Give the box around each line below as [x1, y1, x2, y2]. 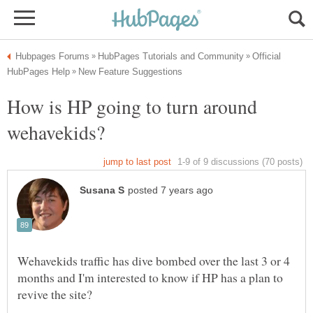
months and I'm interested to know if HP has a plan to [17, 269, 283, 286]
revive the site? [17, 286, 92, 303]
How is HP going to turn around [7, 93, 257, 119]
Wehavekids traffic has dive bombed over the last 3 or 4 [17, 252, 290, 270]
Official [252, 51, 281, 61]
